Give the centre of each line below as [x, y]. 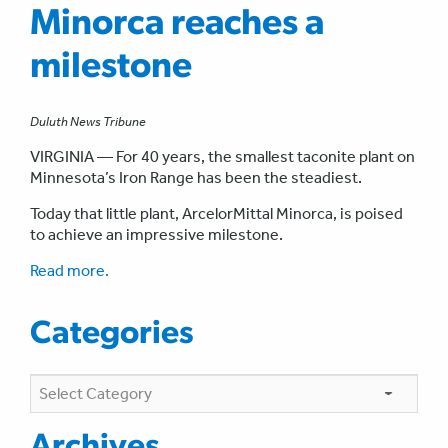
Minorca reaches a [177, 25]
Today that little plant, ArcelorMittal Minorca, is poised [216, 214]
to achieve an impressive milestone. [156, 235]
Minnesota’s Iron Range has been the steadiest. [196, 178]
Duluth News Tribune [88, 122]
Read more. [69, 271]
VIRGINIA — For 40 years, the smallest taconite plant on [222, 157]
